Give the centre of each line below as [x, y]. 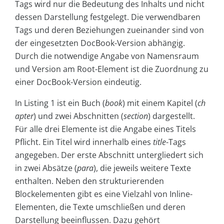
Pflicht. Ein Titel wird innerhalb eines [84, 142]
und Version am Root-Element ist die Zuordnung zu [112, 69]
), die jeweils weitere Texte [142, 168]
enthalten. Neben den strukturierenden [89, 181]
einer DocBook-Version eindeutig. [78, 82]
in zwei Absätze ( [46, 168]
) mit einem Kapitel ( [160, 103]
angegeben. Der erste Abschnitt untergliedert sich [109, 155]
